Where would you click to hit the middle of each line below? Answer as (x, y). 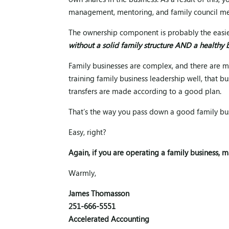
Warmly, (83, 174)
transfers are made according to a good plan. (145, 92)
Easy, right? (88, 133)
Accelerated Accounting (109, 220)
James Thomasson (99, 194)
